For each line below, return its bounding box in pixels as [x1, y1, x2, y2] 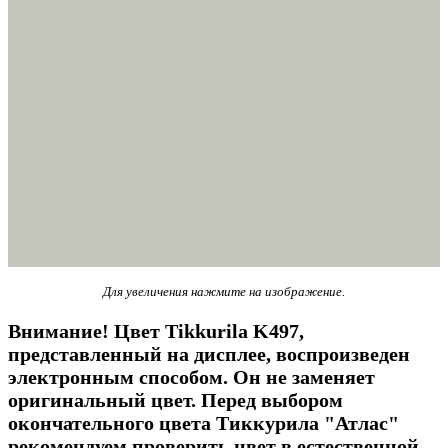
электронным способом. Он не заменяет [8, 365, 375, 388]
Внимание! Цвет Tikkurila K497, [8, 319, 304, 342]
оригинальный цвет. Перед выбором [8, 388, 343, 411]
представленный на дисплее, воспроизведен [8, 342, 410, 365]
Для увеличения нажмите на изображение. [103, 283, 345, 299]
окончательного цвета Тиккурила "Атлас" [8, 411, 399, 434]
